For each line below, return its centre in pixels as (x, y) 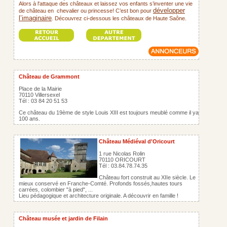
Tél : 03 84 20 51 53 (43, 101)
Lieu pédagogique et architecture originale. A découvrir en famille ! (99, 196)
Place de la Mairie (40, 89)
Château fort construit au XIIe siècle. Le (147, 177)
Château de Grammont (49, 77)
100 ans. (29, 119)
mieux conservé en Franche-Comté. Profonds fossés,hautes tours (101, 183)
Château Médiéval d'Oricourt (137, 141)
